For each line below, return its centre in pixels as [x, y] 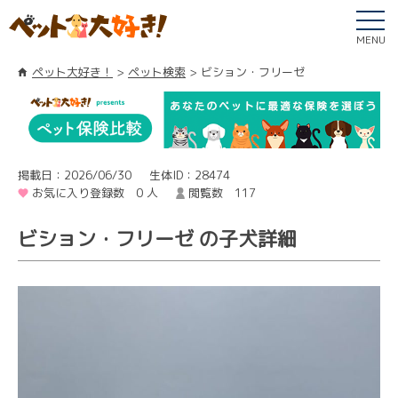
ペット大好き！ [72, 72]
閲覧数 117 [222, 192]
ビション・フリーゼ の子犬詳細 [157, 238]
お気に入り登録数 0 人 [95, 192]
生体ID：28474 [189, 175]
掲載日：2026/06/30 [75, 175]
